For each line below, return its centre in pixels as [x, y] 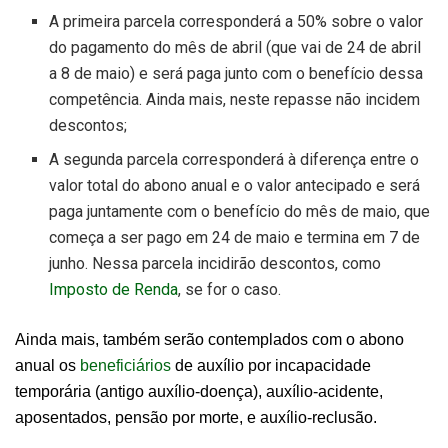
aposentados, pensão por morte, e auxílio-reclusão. [196, 418]
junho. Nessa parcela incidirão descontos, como [215, 264]
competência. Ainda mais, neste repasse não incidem [235, 100]
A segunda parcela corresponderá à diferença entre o [234, 160]
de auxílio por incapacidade [271, 366]
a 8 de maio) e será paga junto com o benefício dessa [236, 74]
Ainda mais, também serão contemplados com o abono [209, 340]
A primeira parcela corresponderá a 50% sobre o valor [236, 22]
